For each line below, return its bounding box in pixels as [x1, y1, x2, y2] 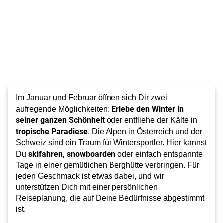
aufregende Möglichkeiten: [16, 105, 111, 113]
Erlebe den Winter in [111, 103, 184, 113]
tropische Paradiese [16, 126, 88, 136]
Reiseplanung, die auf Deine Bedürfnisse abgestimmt [16, 194, 204, 202]
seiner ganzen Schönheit [16, 114, 105, 125]
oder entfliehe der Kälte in [105, 116, 197, 124]
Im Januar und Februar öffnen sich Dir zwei [16, 93, 167, 102]
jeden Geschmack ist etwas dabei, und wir [16, 172, 164, 180]
